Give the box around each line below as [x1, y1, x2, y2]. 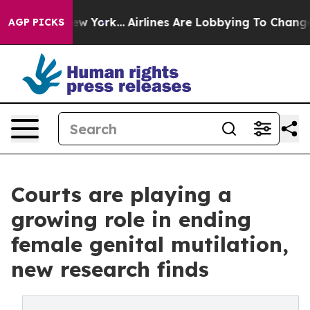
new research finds [11, 256, 209, 282]
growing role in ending [11, 206, 251, 232]
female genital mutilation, [11, 231, 289, 257]
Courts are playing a [11, 181, 232, 208]
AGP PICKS [8, 16, 64, 28]
